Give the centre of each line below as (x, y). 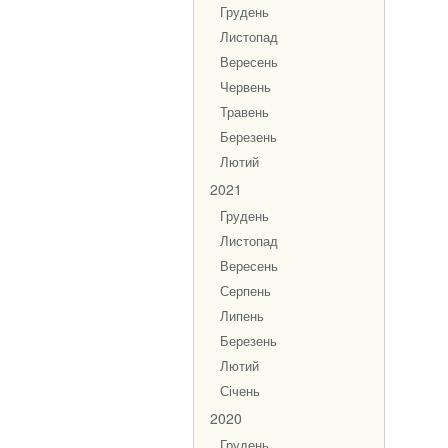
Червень (245, 87)
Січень (240, 391)
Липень (242, 316)
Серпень (245, 291)
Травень (244, 112)
